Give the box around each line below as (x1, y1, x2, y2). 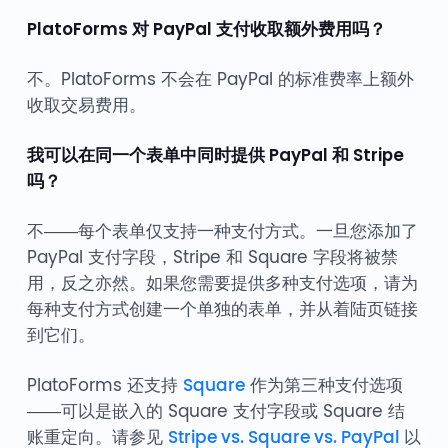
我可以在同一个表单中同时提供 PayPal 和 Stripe (26, 143, 404, 168)
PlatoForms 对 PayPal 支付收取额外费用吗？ (26, 17, 386, 42)
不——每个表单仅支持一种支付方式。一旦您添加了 (26, 219, 418, 244)
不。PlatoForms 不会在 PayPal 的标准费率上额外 (26, 67, 414, 92)
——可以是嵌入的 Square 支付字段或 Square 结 (26, 399, 405, 424)
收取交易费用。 (26, 93, 146, 118)
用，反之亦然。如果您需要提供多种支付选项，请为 (26, 271, 418, 296)
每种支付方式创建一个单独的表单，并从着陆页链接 (26, 297, 418, 322)
